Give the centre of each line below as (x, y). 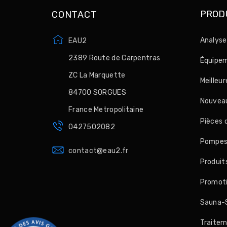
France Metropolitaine (106, 110)
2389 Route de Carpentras (115, 58)
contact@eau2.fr (99, 151)
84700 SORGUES (97, 93)
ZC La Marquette (97, 75)
